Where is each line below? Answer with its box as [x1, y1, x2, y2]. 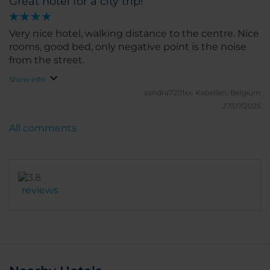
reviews [22, 184, 58, 196]
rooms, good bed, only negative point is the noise [9, 41, 246, 52]
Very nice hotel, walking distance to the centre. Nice [9, 28, 259, 39]
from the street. [9, 54, 84, 66]
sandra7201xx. [144, 88, 195, 97]
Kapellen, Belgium [195, 88, 261, 97]
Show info [9, 75, 45, 84]
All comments [9, 122, 77, 134]
